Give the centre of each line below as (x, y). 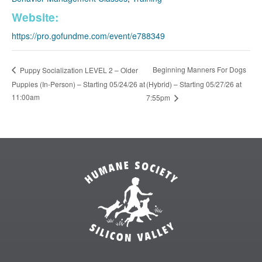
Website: (35, 17)
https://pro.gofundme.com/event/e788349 (88, 35)
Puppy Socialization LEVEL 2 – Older (78, 70)
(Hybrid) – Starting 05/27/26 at (194, 84)
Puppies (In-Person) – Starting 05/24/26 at (78, 84)
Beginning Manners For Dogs (199, 70)
